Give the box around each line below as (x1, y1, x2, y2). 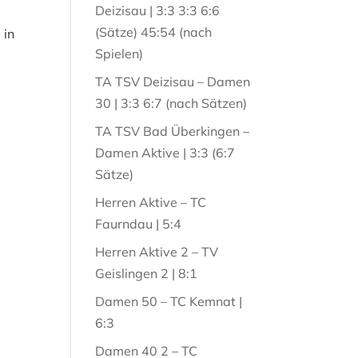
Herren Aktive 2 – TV (95, 244, 219, 260)
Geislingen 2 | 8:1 (95, 265, 198, 281)
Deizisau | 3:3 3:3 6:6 (95, 2, 221, 18)
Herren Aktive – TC (95, 194, 207, 210)
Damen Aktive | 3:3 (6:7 (95, 145, 236, 161)
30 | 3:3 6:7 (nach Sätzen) (95, 95, 248, 111)
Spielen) (95, 46, 144, 62)
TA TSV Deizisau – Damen (95, 74, 251, 89)
